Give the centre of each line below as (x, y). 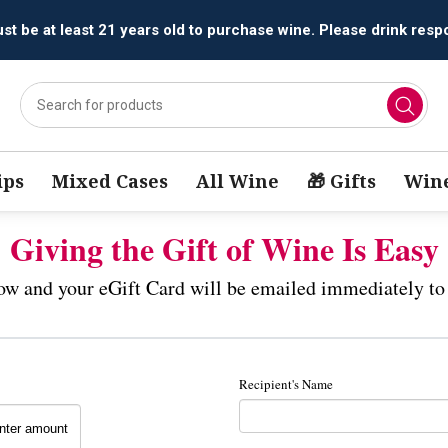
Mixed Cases (110, 181)
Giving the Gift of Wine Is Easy (224, 249)
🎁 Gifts (341, 181)
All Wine (237, 181)
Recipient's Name (286, 383)
